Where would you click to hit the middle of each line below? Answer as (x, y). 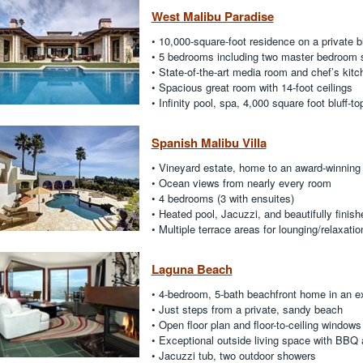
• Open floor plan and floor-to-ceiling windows (256, 325)
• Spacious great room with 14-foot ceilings (252, 87)
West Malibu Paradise (212, 16)
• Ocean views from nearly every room (241, 183)
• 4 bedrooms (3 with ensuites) (222, 198)
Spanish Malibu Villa (209, 143)
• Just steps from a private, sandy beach (247, 309)
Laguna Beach (192, 269)
